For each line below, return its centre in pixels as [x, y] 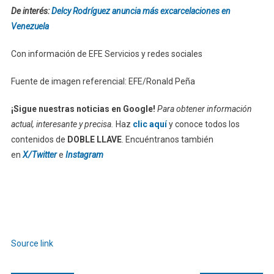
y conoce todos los [203, 124]
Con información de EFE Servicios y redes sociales [106, 54]
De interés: [31, 11]
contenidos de [39, 139]
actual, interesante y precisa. [62, 124]
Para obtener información [204, 109]
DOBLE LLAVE [94, 139]
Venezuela [30, 26]
